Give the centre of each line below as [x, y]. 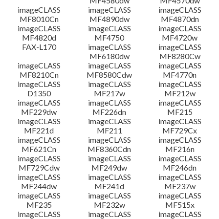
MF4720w [180, 37]
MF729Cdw [39, 167]
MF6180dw [109, 56]
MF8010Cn [39, 19]
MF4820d [39, 37]
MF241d [109, 186]
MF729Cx [180, 130]
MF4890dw [109, 19]
